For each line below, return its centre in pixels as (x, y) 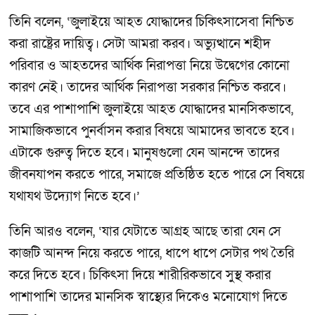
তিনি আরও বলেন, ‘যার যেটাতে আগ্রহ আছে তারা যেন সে (145, 231)
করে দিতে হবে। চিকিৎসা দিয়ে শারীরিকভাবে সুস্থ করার (140, 275)
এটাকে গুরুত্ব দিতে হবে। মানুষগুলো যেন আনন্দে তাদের (144, 153)
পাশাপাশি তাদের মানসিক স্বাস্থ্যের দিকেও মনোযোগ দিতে (148, 297)
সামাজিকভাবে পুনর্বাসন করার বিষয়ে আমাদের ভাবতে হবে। (152, 131)
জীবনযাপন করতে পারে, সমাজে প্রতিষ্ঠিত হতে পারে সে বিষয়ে (157, 175)
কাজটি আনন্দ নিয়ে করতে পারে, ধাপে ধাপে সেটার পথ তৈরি (152, 253)
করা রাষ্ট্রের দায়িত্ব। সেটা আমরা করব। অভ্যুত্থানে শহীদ (140, 44)
